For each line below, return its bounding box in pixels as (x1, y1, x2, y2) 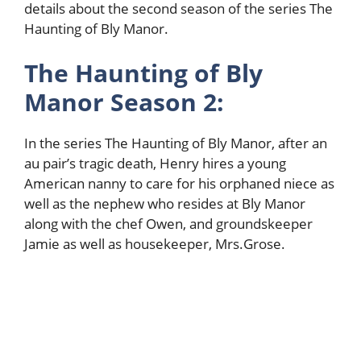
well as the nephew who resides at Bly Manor (24, 194, 305, 214)
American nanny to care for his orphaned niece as (24, 174, 334, 193)
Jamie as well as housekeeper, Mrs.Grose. (24, 234, 285, 254)
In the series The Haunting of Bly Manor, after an (24, 134, 327, 153)
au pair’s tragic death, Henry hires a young (24, 154, 286, 173)
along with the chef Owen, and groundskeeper (24, 214, 313, 234)
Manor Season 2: (24, 85, 224, 119)
